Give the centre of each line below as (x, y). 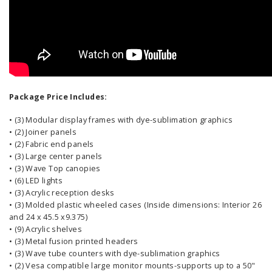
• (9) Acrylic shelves (46, 229)
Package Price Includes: (58, 97)
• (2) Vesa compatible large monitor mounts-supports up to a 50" (132, 265)
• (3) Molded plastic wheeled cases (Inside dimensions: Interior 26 (135, 205)
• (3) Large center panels (56, 156)
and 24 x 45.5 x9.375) (48, 217)
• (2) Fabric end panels (52, 144)
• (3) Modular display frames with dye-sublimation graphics (121, 120)
